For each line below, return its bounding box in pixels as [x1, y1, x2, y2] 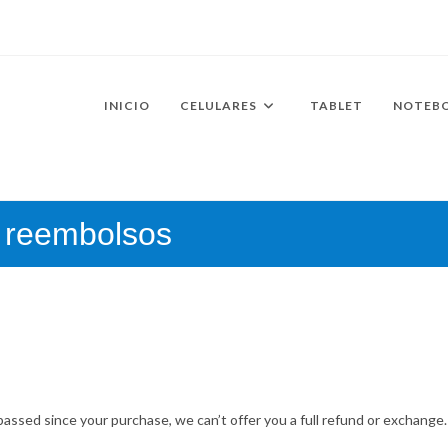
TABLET [310, 98, 363, 113]
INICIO [104, 98, 150, 113]
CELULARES [180, 98, 257, 113]
